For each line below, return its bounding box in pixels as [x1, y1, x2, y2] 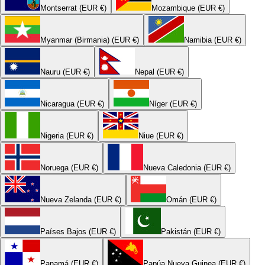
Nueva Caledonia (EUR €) [143, 163, 231, 172]
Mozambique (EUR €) [151, 3, 225, 12]
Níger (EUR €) [149, 99, 197, 108]
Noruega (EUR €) [40, 163, 98, 172]
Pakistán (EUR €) [161, 227, 221, 236]
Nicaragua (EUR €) [40, 99, 104, 108]
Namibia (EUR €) [184, 35, 241, 44]
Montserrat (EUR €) [40, 3, 106, 12]
